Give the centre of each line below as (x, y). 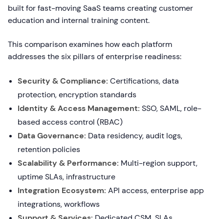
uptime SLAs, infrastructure (66, 177)
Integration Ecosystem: (62, 190)
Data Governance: (52, 136)
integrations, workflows (59, 204)
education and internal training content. (79, 20)
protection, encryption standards (77, 95)
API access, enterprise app (155, 190)
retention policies (49, 149)
